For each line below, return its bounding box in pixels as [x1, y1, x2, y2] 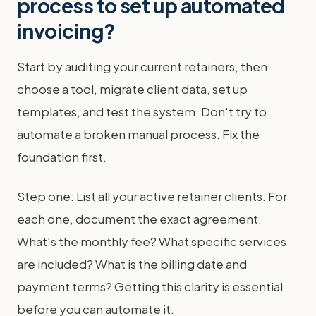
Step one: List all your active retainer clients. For [17, 188, 287, 204]
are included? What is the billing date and [17, 256, 247, 272]
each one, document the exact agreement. [17, 211, 262, 226]
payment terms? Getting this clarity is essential [17, 279, 283, 294]
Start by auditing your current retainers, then [17, 59, 267, 74]
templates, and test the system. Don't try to [17, 104, 267, 119]
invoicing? [17, 18, 116, 43]
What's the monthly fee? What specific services [17, 233, 286, 249]
